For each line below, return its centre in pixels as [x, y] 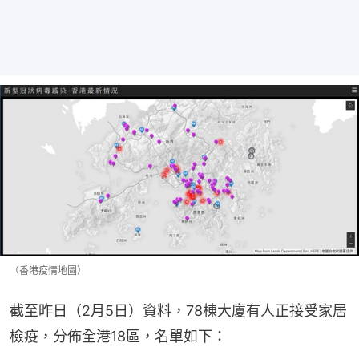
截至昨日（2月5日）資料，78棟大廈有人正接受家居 [178, 311]
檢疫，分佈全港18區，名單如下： [118, 337]
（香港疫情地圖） [48, 271]
